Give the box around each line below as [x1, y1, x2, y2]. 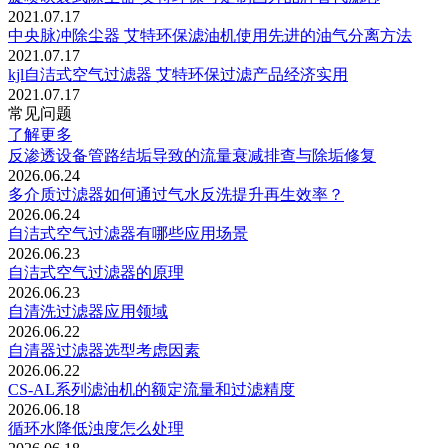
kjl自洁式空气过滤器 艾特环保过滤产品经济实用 [8, 65, 348, 83]
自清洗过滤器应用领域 [8, 302, 168, 320]
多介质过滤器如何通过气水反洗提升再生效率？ [8, 185, 344, 203]
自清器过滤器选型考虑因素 [8, 341, 200, 359]
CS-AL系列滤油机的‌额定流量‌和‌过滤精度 [8, 380, 295, 398]
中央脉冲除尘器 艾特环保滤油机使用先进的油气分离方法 [8, 26, 412, 44]
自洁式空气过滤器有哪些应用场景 [8, 224, 248, 242]
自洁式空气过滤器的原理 [8, 263, 184, 281]
